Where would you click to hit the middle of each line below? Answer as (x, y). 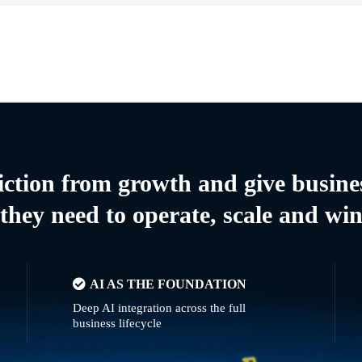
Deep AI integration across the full (160, 307)
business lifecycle (118, 323)
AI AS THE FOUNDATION (168, 284)
